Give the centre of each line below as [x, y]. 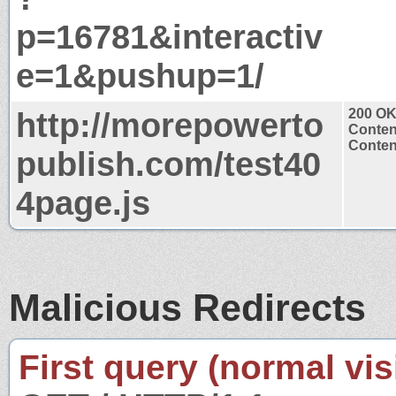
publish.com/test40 [168, 164]
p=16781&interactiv [169, 36]
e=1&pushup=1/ [140, 75]
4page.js [83, 202]
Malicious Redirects [187, 307]
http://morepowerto [170, 125]
